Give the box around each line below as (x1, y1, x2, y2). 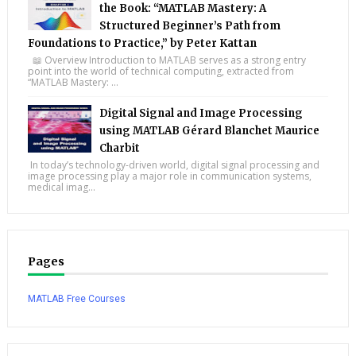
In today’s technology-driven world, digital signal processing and (27, 158, 319, 172)
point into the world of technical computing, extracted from (27, 64, 294, 79)
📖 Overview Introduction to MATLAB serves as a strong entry (27, 53, 306, 68)
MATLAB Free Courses (27, 293, 126, 305)
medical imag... (27, 180, 95, 195)
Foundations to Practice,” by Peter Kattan (27, 37, 257, 51)
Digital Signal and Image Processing (99, 106, 303, 121)
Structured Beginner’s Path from (99, 19, 281, 33)
